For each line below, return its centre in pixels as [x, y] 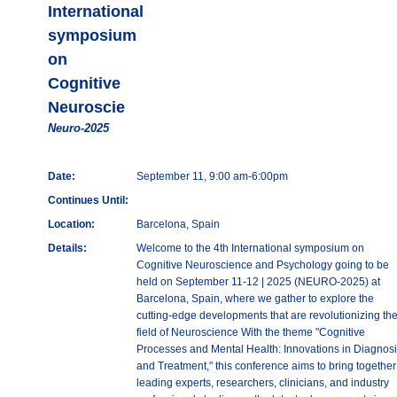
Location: [71, 225]
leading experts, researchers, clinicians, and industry [262, 383]
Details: [67, 249]
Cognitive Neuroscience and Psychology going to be [262, 265]
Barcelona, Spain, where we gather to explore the [255, 299]
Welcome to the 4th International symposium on [250, 249]
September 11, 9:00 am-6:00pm [212, 177]
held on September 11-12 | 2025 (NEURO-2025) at [258, 282]
